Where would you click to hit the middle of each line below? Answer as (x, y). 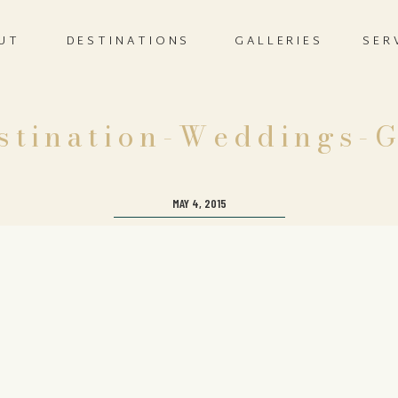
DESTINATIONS (128, 42)
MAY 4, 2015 (199, 203)
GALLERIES (279, 42)
